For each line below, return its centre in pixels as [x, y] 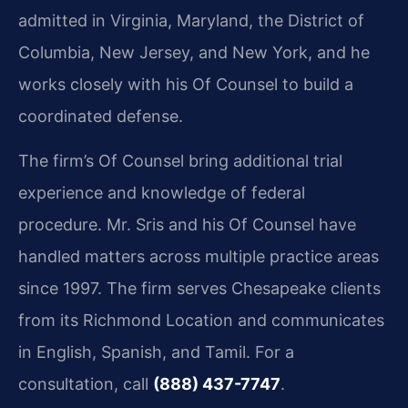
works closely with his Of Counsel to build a [186, 84]
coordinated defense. [101, 116]
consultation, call [86, 384]
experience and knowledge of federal [162, 193]
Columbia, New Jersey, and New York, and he [194, 52]
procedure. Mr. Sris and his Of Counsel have [187, 225]
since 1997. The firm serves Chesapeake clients [199, 289]
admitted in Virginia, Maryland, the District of [191, 20]
